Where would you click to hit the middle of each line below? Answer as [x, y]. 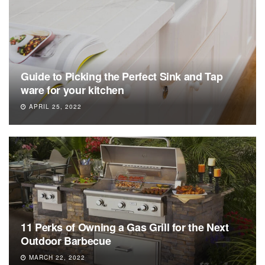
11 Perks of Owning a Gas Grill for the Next [125, 227]
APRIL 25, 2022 [54, 106]
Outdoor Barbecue [66, 240]
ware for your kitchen [72, 90]
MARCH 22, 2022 [56, 257]
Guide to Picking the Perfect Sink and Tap [122, 76]
